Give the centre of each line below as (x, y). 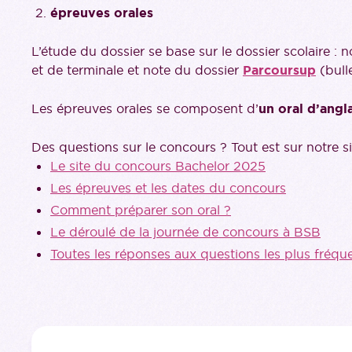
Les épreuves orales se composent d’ (145, 108)
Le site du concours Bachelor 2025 (158, 166)
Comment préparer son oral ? (141, 210)
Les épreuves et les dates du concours (168, 188)
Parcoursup (279, 70)
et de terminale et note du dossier (137, 70)
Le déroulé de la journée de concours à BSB (185, 232)
